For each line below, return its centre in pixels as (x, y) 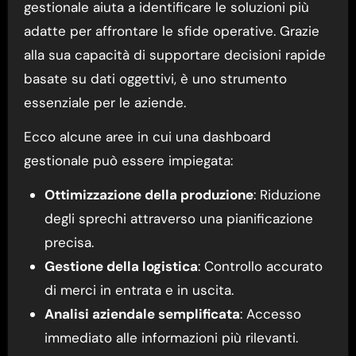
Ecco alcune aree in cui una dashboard (147, 136)
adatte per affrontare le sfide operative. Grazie (171, 31)
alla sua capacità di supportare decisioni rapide (174, 54)
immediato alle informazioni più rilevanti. (171, 337)
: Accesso (270, 313)
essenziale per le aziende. (104, 102)
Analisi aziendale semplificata (142, 313)
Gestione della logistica (121, 266)
